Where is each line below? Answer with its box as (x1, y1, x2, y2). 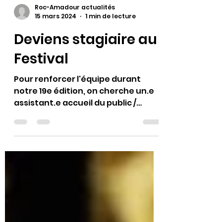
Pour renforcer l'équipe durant (14, 105, 141, 116)
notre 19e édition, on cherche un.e (14, 116, 154, 128)
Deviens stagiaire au (14, 61, 157, 80)
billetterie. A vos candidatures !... (14, 140, 149, 152)
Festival (14, 80, 68, 100)
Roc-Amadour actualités (35, 34, 115, 43)
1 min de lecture (85, 43, 136, 52)
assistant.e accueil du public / (14, 128, 136, 140)
